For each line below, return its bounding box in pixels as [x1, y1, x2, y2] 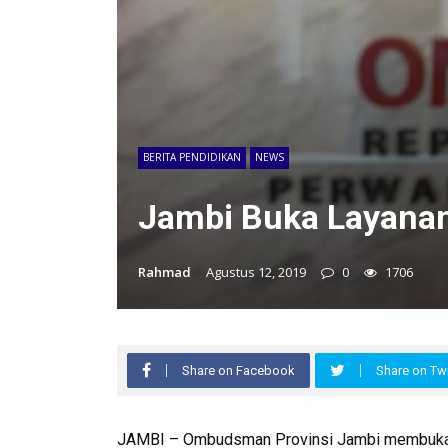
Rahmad [138, 262, 191, 281]
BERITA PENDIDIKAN [143, 149, 241, 164]
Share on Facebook [182, 362, 295, 378]
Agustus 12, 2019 [206, 262, 306, 281]
